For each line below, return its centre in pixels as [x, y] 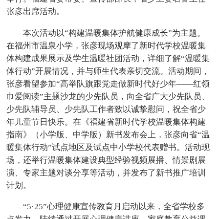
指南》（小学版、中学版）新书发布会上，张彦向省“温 [108, 134]
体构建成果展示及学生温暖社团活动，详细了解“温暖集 [108, 58]
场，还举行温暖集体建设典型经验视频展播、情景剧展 [106, 160]
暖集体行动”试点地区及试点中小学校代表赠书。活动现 [108, 147]
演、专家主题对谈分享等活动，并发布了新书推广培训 [106, 173]
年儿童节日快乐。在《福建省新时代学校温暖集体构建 [106, 122]
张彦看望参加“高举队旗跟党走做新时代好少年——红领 [108, 84]
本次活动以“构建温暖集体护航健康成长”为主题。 [114, 33]
